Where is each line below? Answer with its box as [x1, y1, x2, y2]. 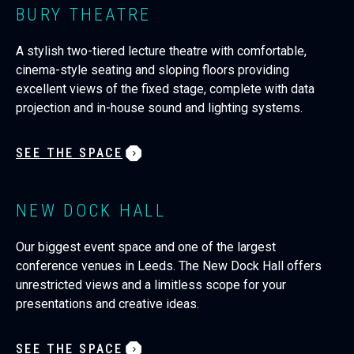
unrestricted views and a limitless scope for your [16, 277, 286, 292]
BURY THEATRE [16, 5, 152, 24]
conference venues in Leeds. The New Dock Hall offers [16, 258, 322, 273]
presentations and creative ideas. [16, 296, 202, 311]
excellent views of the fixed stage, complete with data [16, 81, 314, 96]
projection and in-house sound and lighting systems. [16, 100, 303, 115]
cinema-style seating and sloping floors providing [16, 62, 289, 77]
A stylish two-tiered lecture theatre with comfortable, [16, 43, 307, 58]
